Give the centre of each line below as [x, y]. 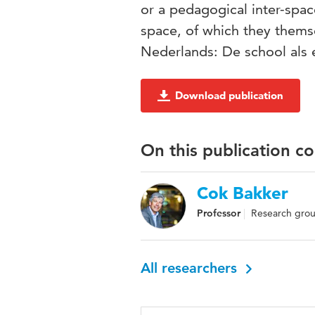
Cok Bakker [243, 193]
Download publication [229, 95]
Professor [219, 213]
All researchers [191, 268]
